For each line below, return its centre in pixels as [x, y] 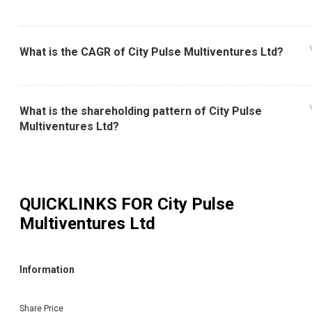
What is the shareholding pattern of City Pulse [141, 111]
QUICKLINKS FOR [88, 204]
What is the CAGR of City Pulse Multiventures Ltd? [151, 52]
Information [47, 269]
